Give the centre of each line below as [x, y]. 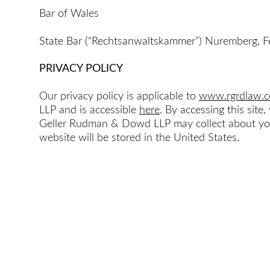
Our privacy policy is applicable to [119, 96]
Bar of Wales [69, 14]
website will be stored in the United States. [141, 138]
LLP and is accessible [89, 110]
